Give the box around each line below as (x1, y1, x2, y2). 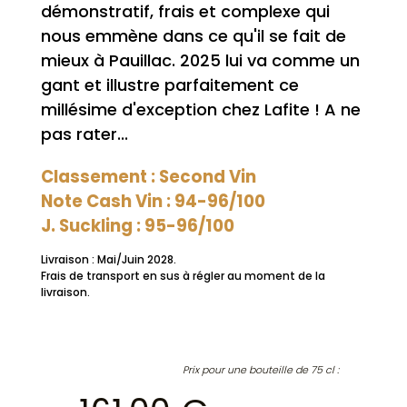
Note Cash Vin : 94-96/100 (40, 189, 265, 213)
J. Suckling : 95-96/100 (40, 213, 234, 237)
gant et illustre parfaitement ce (40, 73, 299, 96)
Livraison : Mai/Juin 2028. (40, 251, 176, 267)
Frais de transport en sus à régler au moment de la (40, 267, 325, 283)
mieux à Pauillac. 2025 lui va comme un (40, 48, 360, 72)
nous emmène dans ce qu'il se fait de (40, 24, 346, 47)
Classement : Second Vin (40, 164, 256, 188)
